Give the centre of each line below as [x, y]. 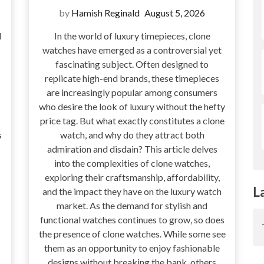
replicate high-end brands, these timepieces [132, 78]
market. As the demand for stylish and [132, 206]
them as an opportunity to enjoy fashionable [132, 248]
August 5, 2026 [175, 13]
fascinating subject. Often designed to [132, 64]
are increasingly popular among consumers [132, 93]
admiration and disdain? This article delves [132, 149]
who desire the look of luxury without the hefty [132, 107]
